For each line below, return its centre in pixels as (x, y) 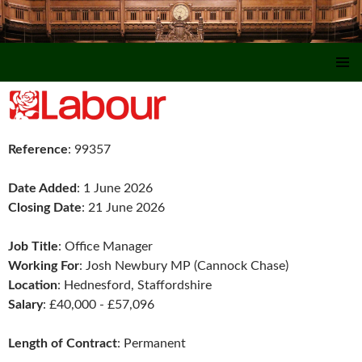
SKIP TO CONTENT (57, 76)
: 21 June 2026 (123, 208)
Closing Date (45, 208)
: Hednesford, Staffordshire (135, 286)
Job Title (33, 247)
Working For (44, 266)
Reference (38, 150)
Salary (25, 305)
